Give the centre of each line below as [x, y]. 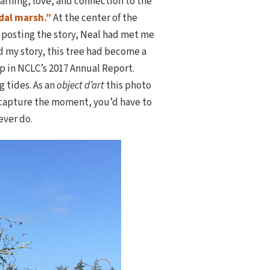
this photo [128, 86]
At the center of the [95, 18]
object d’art [80, 86]
